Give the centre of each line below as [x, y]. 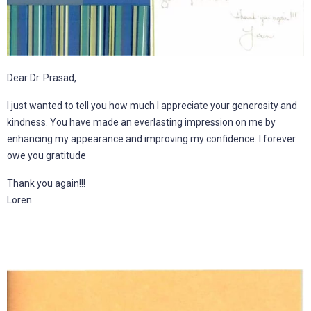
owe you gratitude [47, 155]
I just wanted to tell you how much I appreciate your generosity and [152, 105]
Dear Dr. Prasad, [42, 77]
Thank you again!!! [46, 183]
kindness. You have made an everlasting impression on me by [141, 122]
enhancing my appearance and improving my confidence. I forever [151, 138]
